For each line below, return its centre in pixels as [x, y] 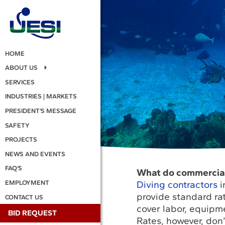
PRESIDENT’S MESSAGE [40, 111]
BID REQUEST [32, 213]
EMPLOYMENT [27, 183]
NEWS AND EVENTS [35, 154]
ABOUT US [21, 68]
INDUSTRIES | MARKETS [41, 96]
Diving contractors [177, 185]
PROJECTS [21, 140]
